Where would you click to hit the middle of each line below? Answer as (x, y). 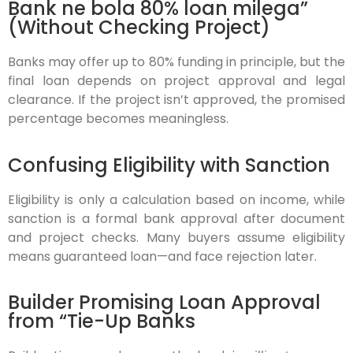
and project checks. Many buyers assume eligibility (176, 237)
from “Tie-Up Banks (102, 321)
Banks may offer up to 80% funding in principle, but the (176, 62)
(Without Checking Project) (139, 28)
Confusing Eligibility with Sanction (169, 165)
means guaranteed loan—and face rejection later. (162, 256)
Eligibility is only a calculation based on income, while (176, 199)
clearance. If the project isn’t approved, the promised (176, 100)
